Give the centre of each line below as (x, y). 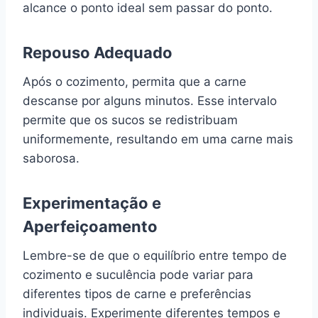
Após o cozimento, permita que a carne (135, 81)
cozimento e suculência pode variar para (138, 274)
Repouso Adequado (98, 52)
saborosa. (51, 158)
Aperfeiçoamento (90, 226)
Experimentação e (92, 203)
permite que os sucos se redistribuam (130, 120)
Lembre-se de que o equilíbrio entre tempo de (155, 255)
